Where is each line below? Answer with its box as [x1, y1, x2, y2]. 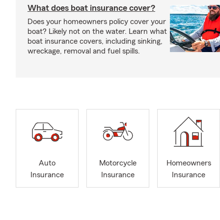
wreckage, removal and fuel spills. [27, 47, 140, 55]
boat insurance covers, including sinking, [27, 37, 163, 45]
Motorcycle [99, 159, 137, 167]
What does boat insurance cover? [27, 3, 155, 12]
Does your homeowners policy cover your [27, 18, 166, 26]
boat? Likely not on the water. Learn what [27, 27, 167, 35]
